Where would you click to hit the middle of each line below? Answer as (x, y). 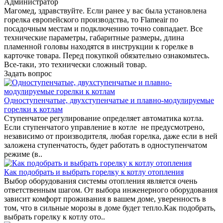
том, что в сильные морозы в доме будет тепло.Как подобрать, (110, 208)
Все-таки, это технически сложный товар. (75, 64)
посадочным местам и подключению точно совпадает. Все (103, 28)
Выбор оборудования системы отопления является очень (101, 181)
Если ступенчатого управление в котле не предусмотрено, (104, 127)
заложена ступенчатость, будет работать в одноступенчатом (106, 145)
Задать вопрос (28, 73)
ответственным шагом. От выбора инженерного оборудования (111, 190)
